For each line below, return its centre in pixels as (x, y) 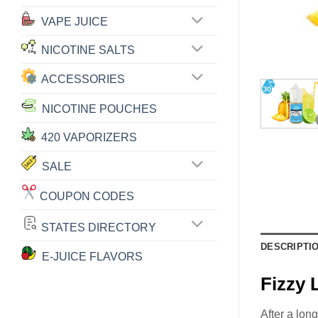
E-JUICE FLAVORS (89, 256)
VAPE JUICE (72, 22)
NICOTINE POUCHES (97, 109)
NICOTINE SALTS (85, 50)
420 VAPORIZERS (86, 137)
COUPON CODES (86, 196)
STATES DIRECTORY (97, 227)
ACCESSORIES (81, 79)
